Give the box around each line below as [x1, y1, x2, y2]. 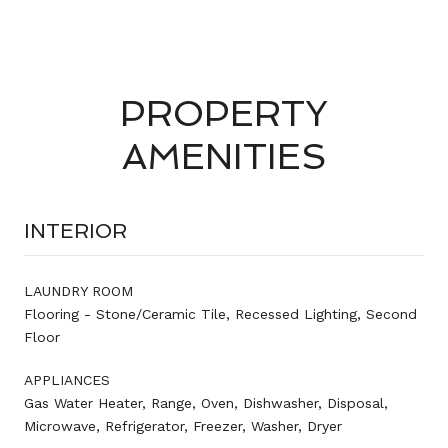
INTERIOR [24, 218, 127, 243]
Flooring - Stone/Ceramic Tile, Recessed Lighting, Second [24, 305, 417, 322]
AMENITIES [121, 134, 327, 178]
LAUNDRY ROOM [24, 282, 133, 299]
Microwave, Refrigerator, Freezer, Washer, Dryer [24, 417, 342, 434]
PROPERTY [120, 91, 328, 135]
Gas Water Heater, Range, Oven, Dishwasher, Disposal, [24, 394, 388, 411]
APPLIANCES [24, 371, 110, 388]
